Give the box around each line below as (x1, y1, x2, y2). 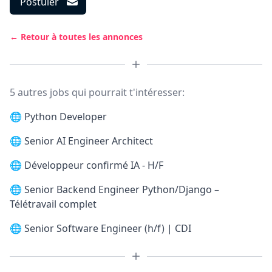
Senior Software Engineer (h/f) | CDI (24, 222, 191, 235)
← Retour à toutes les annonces (10, 31, 143, 42)
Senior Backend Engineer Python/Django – (24, 183, 219, 196)
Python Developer (24, 110, 107, 123)
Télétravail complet (10, 197, 97, 211)
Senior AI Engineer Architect (24, 134, 153, 148)
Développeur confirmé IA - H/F (24, 158, 163, 172)
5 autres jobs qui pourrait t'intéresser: (10, 86, 185, 99)
